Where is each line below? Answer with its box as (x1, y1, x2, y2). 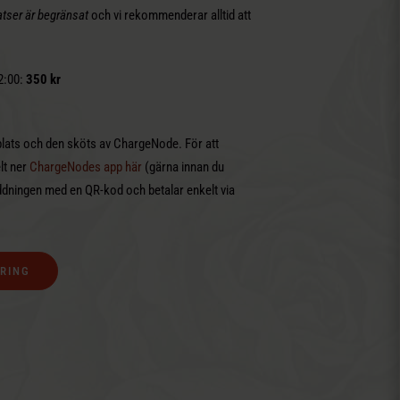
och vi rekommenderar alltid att (87, 6, 251, 23)
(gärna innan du (141, 158, 224, 175)
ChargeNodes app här (29, 158, 142, 175)
